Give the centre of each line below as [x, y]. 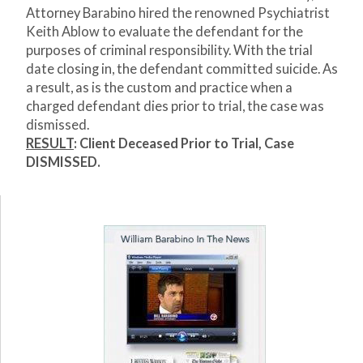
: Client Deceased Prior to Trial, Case [184, 144]
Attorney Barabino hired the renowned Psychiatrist [178, 13]
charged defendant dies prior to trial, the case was [175, 107]
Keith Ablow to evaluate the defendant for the [164, 32]
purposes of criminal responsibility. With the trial [169, 51]
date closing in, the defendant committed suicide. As [182, 69]
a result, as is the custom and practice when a [159, 88]
